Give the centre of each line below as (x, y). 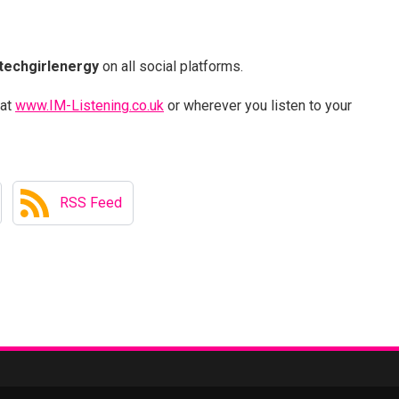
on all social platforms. (171, 66)
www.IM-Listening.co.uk (90, 105)
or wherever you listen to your (258, 105)
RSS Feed (91, 202)
